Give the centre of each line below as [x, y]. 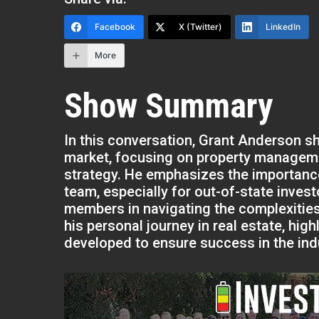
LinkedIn [283, 26]
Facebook [115, 26]
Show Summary [169, 106]
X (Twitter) [201, 26]
